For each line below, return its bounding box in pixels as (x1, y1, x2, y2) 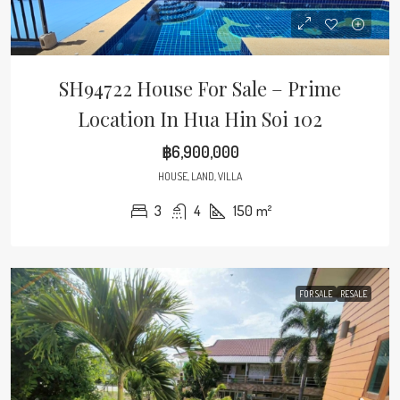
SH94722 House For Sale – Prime (59, 75, 341, 102)
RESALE (340, 288, 368, 299)
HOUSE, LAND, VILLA (158, 170, 242, 183)
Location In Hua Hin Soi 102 (78, 105, 322, 132)
